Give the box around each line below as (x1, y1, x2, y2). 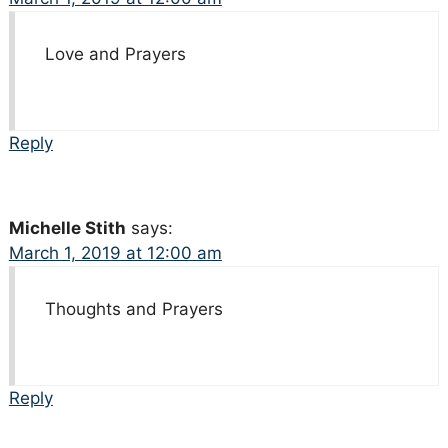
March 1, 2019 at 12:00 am (8, 242, 222, 263)
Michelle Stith (8, 217, 126, 238)
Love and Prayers (44, 43, 186, 64)
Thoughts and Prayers (44, 298, 223, 319)
